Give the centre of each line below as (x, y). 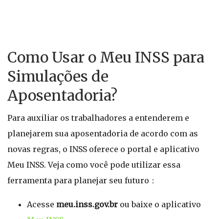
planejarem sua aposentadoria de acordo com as (103, 133)
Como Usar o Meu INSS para (106, 57)
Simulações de (58, 76)
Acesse (42, 204)
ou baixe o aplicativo (159, 204)
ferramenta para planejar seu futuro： (82, 180)
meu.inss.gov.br (87, 204)
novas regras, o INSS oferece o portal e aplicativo (103, 149)
